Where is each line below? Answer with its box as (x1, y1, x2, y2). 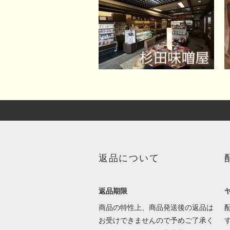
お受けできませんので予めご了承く (98, 216, 214, 225)
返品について (98, 153, 160, 164)
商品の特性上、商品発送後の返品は (98, 203, 214, 212)
